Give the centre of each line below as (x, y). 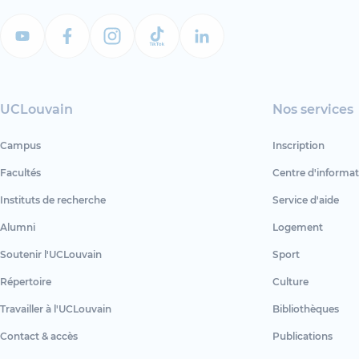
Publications (302, 336)
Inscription (298, 145)
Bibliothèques (305, 309)
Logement (297, 227)
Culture (290, 282)
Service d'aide (305, 200)
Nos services (313, 109)
